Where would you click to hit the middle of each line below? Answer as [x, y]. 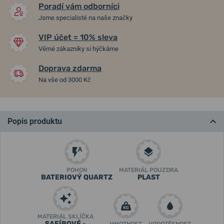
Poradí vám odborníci [79, 6]
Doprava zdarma [70, 68]
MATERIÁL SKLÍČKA [65, 216]
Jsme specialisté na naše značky [85, 18]
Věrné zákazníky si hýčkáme [78, 49]
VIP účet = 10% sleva [78, 37]
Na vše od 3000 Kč [65, 80]
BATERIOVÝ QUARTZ [77, 177]
